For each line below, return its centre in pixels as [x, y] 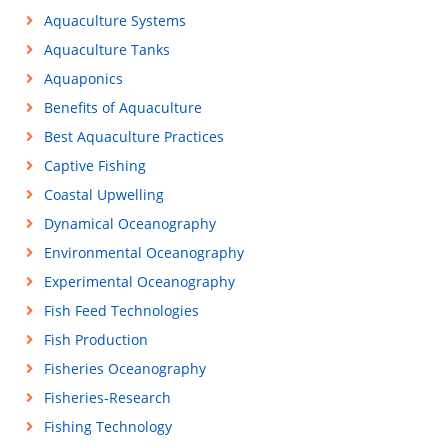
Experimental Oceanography [139, 281]
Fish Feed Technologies [121, 310]
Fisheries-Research [107, 397]
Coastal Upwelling [103, 194]
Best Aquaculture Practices [133, 136]
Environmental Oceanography [143, 252]
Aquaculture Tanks [106, 49]
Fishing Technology [107, 426]
